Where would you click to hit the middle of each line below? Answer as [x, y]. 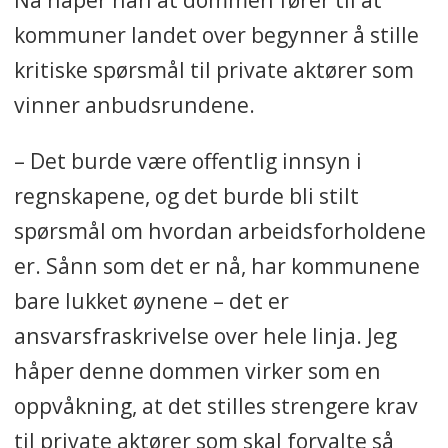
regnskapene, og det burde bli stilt [186, 195]
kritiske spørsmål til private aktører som [213, 69]
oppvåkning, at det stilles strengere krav [215, 405]
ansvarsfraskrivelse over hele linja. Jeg [205, 335]
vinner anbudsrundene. [134, 104]
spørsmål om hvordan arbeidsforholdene [219, 230]
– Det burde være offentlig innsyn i [187, 160]
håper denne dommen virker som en [197, 370]
